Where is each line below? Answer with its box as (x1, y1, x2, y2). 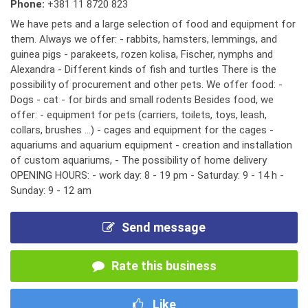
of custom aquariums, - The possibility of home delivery (10, 154, 267, 166)
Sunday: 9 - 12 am (10, 184, 91, 197)
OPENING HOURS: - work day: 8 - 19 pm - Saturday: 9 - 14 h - (10, 169, 284, 181)
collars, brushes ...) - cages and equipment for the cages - (10, 124, 274, 136)
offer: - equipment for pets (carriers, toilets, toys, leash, (10, 109, 267, 121)
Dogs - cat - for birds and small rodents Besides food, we (10, 93, 274, 106)
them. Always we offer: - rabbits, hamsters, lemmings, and (10, 33, 277, 45)
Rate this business (111, 258, 217, 273)
